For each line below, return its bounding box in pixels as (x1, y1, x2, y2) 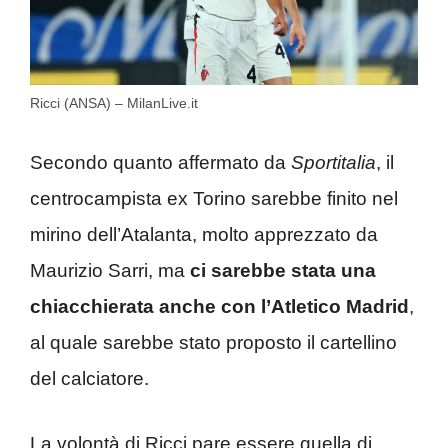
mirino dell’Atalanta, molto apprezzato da (30, 224, 378, 246)
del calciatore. (30, 368, 149, 390)
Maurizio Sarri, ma (30, 260, 190, 282)
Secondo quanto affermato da (30, 152, 291, 174)
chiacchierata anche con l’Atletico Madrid (30, 296, 409, 318)
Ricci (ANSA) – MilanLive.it (30, 94, 198, 111)
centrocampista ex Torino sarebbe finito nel (30, 188, 398, 210)
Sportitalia (291, 152, 376, 174)
